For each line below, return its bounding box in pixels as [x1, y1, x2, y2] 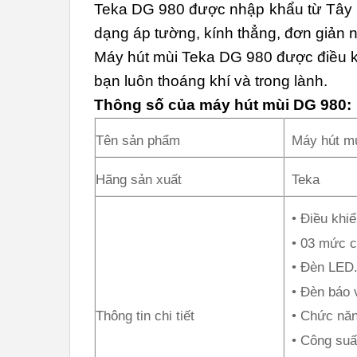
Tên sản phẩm [96, 133, 180, 149]
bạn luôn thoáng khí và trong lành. [94, 73, 328, 90]
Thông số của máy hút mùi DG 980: [94, 96, 351, 114]
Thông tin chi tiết [96, 308, 194, 324]
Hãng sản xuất [96, 172, 182, 188]
